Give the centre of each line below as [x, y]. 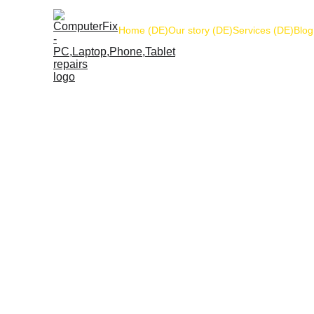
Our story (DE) [200, 30]
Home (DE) [143, 30]
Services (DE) [263, 30]
